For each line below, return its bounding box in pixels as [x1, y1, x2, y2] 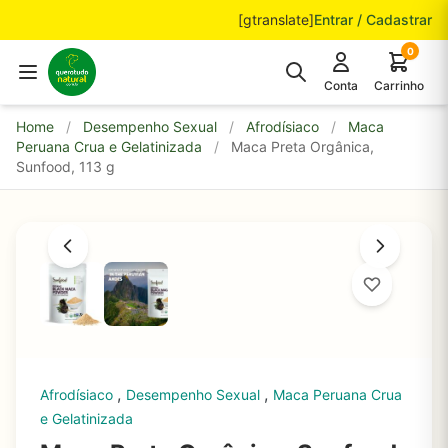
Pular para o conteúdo [15, 9, 184, 29]
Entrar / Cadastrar [314, 11, 432, 28]
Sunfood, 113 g [16, 158, 115, 175]
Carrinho [374, 78, 424, 93]
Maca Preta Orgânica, [231, 138, 374, 155]
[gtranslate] [238, 11, 314, 28]
